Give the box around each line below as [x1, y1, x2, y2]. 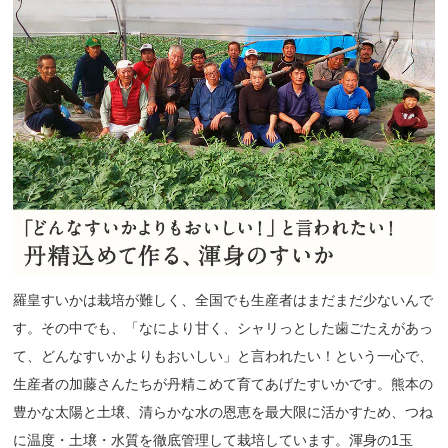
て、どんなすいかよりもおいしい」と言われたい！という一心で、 [13, 347, 434, 364]
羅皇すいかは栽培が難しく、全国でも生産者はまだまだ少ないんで [13, 291, 434, 308]
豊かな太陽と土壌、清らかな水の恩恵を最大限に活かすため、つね [13, 403, 434, 420]
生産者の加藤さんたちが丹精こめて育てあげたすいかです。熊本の [13, 375, 434, 392]
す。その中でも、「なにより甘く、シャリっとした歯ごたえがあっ [13, 319, 434, 336]
